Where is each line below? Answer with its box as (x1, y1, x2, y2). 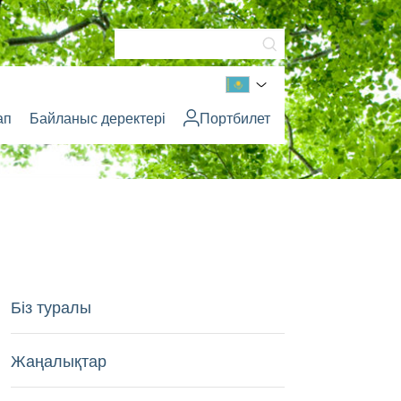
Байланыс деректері (30, 107, 166, 128)
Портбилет (200, 107, 270, 128)
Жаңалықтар (10, 348, 107, 371)
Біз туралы (10, 294, 91, 318)
